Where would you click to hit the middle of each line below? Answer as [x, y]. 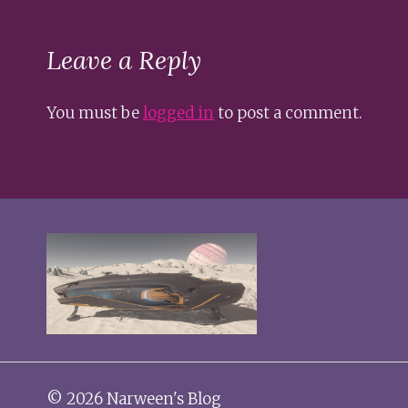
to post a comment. [288, 112]
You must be [95, 112]
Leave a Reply [124, 60]
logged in [178, 112]
